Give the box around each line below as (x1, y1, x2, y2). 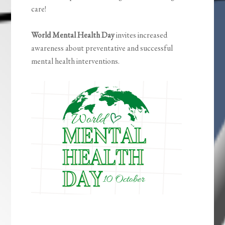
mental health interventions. (31, 56, 120, 67)
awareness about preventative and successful (31, 43, 173, 54)
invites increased (115, 30, 168, 41)
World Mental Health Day (31, 30, 115, 41)
